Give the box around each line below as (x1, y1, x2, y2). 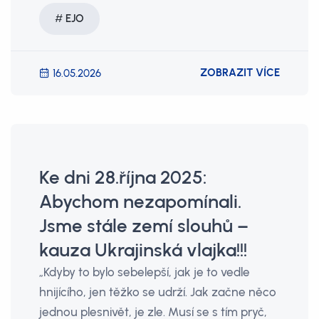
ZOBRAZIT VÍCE (200, 66, 280, 79)
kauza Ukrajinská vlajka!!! (39, 239, 247, 261)
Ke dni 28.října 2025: (39, 167, 206, 188)
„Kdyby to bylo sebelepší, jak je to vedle (39, 265, 250, 279)
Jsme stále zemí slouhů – (39, 215, 249, 236)
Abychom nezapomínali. (39, 191, 241, 212)
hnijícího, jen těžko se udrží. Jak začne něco (39, 285, 276, 299)
